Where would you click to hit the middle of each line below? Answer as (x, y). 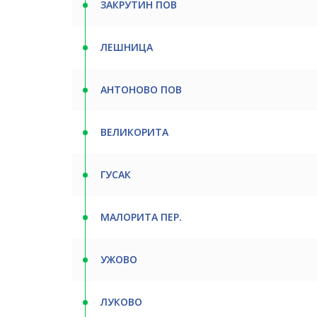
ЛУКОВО (121, 302)
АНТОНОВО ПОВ (141, 90)
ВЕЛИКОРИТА (134, 132)
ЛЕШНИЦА (127, 47)
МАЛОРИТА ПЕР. (141, 217)
